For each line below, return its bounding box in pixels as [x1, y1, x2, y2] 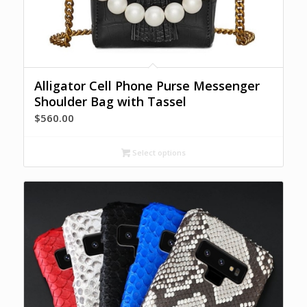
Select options [130, 147, 186, 158]
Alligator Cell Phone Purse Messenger [34, 77, 260, 95]
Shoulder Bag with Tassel [34, 93, 186, 110]
